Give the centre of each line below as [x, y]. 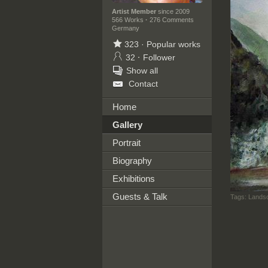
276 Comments [171, 20]
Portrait [126, 143]
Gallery [127, 125]
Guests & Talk [140, 197]
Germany [125, 28]
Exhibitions [133, 179]
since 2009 [173, 11]
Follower [159, 57]
